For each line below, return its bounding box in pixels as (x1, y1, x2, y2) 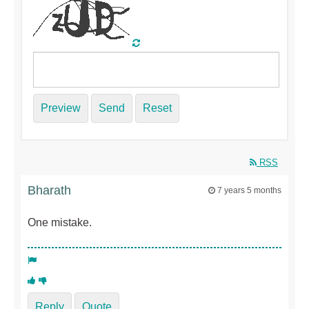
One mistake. (28, 216, 92, 228)
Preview (41, 101, 81, 114)
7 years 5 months (217, 186, 281, 195)
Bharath (28, 183, 71, 197)
